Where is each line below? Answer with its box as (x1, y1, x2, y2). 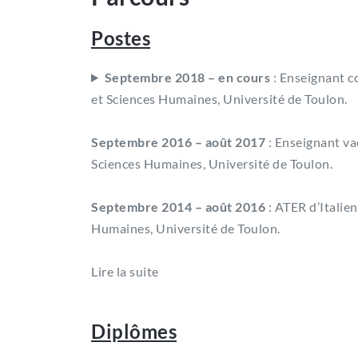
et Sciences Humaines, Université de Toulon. (91, 90, 348, 106)
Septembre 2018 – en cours (104, 69, 271, 85)
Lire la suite (91, 263, 159, 279)
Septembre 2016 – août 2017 (91, 133, 265, 149)
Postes (91, 26, 150, 50)
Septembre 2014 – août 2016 (91, 198, 265, 214)
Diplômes (91, 319, 177, 343)
